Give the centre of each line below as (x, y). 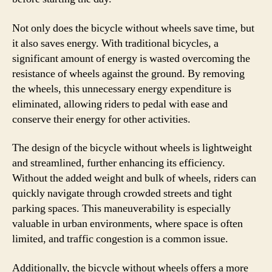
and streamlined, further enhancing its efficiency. (119, 163)
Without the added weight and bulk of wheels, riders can (134, 178)
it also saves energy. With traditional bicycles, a (115, 43)
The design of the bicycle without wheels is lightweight (132, 148)
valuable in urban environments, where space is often (127, 224)
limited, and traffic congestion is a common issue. (120, 239)
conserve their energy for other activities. (101, 119)
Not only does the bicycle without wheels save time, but (133, 28)
